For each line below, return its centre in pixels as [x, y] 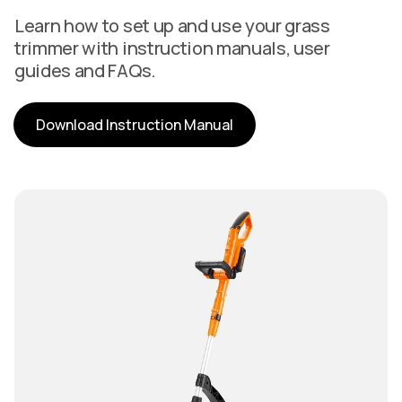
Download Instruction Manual [135, 125]
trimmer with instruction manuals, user [172, 48]
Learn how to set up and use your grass [172, 26]
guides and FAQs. [85, 70]
